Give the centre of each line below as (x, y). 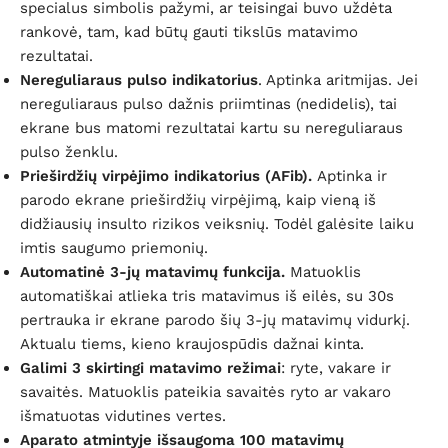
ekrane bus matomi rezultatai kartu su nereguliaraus (211, 127)
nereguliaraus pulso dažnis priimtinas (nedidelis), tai (208, 103)
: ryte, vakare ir (336, 367)
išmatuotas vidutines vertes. (123, 415)
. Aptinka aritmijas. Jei (338, 79)
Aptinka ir (352, 175)
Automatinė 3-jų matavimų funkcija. (155, 271)
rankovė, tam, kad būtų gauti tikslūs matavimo (189, 31)
